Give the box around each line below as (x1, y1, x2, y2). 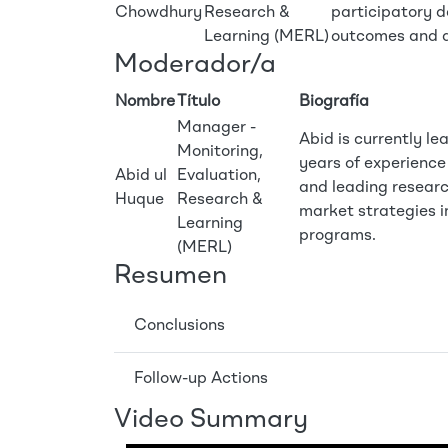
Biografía (299, 94, 369, 110)
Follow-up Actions (134, 370, 268, 387)
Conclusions (134, 317, 225, 334)
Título (177, 94, 220, 110)
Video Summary (114, 407, 308, 433)
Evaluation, (177, 168, 261, 184)
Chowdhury (115, 5, 202, 21)
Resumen (114, 263, 227, 289)
